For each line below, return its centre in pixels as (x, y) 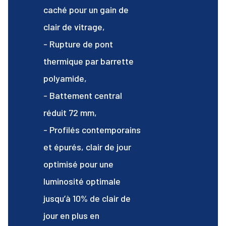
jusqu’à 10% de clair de (87, 198)
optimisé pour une (78, 164)
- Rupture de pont (78, 44)
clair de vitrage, (74, 26)
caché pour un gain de (86, 9)
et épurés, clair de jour (87, 147)
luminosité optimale (82, 181)
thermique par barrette (89, 61)
